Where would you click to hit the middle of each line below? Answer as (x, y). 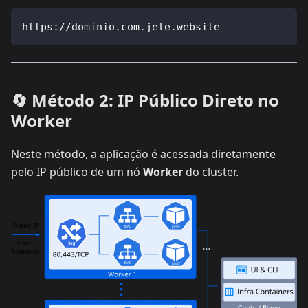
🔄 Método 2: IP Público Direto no (145, 100)
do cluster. (211, 172)
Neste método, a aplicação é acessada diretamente (143, 154)
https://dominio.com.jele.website (121, 26)
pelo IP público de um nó (77, 172)
